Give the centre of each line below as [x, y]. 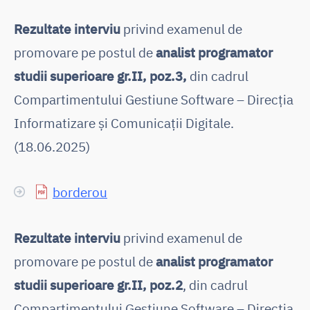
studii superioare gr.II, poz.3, [100, 75]
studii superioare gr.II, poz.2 [98, 284]
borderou [80, 192]
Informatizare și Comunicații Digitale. [124, 122]
